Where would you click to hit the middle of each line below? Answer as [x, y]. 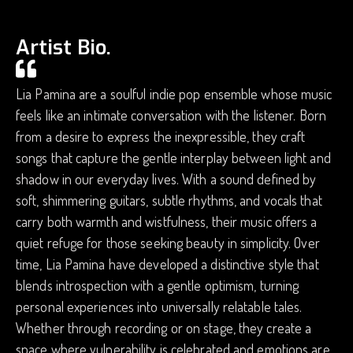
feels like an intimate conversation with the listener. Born [171, 115]
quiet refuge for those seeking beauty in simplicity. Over [168, 243]
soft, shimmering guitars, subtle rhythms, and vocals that [169, 200]
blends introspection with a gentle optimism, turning [158, 285]
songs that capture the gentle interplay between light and [173, 158]
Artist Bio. [63, 48]
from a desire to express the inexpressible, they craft [161, 136]
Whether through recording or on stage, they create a [164, 328]
